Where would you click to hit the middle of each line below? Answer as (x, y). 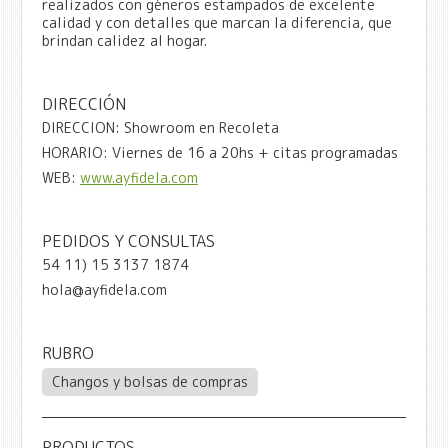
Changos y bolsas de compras (149, 381)
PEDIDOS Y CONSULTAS (128, 240)
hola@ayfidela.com (104, 289)
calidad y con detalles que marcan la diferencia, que (216, 22)
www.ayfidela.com (138, 177)
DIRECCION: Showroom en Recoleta (160, 127)
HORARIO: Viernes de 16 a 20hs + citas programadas (219, 152)
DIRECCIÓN (83, 103)
